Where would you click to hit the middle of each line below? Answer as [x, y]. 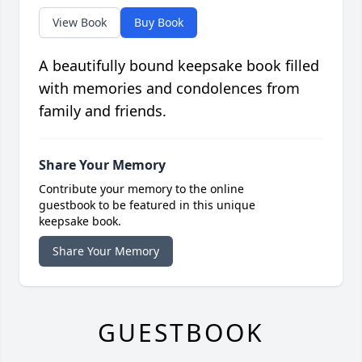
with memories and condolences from [169, 88]
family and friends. [103, 110]
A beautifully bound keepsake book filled [179, 65]
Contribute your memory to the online [141, 188]
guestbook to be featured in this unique [147, 204]
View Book [80, 22]
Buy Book [159, 22]
